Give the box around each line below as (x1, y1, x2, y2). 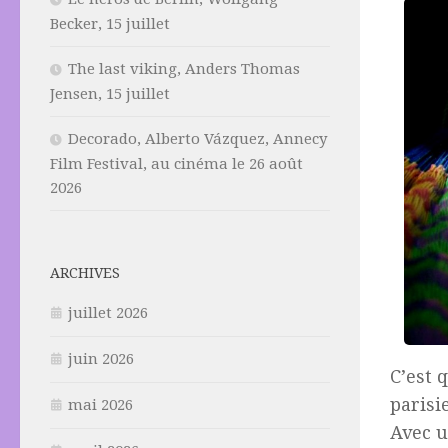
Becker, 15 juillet (50, 15, 170, 34)
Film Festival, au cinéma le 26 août (50, 155, 303, 174)
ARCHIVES (50, 265, 120, 282)
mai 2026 (68, 396, 133, 415)
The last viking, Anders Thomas (68, 60, 300, 79)
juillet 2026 (68, 304, 148, 323)
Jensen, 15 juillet (50, 85, 170, 104)
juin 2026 (68, 350, 134, 369)
